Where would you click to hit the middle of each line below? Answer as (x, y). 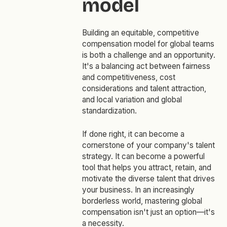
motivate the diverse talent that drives (148, 179)
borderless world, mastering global (142, 201)
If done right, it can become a (133, 134)
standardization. (110, 111)
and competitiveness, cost (128, 78)
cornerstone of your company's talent (148, 145)
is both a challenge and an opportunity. (148, 55)
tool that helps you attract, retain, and (146, 168)
